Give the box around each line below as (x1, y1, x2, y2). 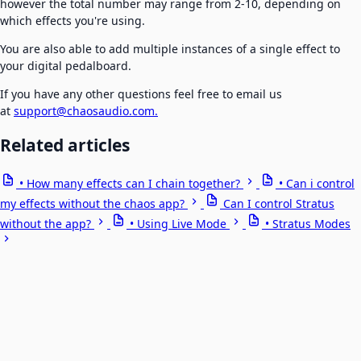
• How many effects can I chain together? (19, 176, 240, 192)
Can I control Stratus (223, 196, 334, 212)
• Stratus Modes (265, 216, 351, 232)
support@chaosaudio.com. (14, 102, 158, 118)
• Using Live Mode (130, 216, 226, 232)
